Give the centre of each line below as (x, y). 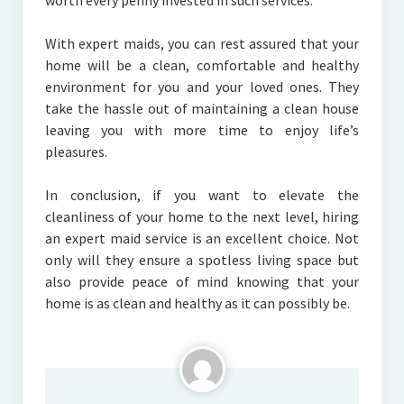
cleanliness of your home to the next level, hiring (202, 217)
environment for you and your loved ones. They (202, 87)
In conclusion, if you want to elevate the (202, 195)
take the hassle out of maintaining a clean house (202, 109)
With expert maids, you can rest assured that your (202, 44)
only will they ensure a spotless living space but (202, 260)
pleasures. (76, 152)
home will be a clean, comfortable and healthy (202, 65)
